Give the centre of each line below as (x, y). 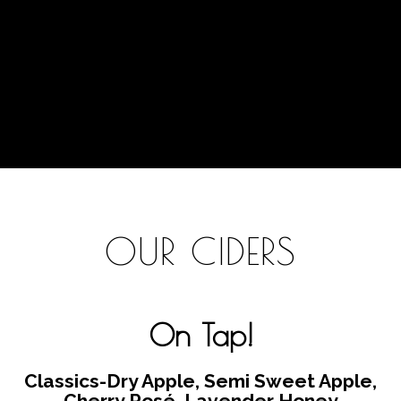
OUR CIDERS (200, 251)
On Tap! (200, 334)
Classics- (65, 380)
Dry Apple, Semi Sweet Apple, (242, 380)
